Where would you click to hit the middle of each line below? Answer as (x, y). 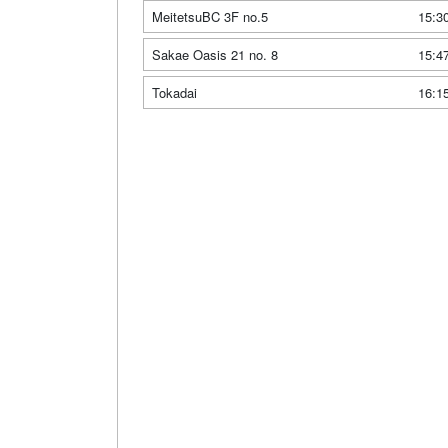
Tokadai (174, 93)
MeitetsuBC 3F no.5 (210, 17)
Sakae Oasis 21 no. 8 (215, 55)
